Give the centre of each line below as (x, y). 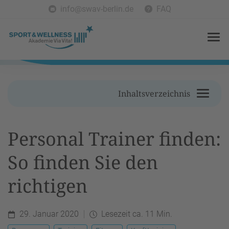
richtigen (48, 186)
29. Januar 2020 (49, 214)
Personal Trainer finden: (114, 139)
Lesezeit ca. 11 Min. (137, 214)
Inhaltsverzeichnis (154, 94)
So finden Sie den (83, 162)
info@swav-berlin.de (97, 9)
